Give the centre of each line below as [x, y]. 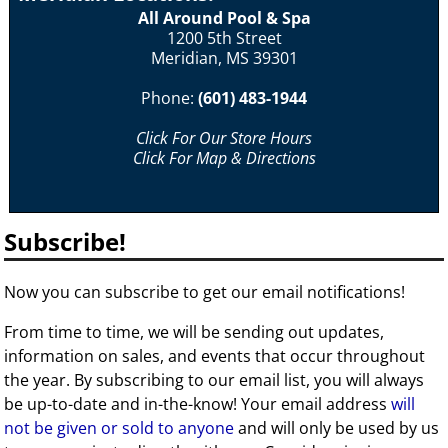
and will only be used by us [337, 428]
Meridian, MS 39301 [224, 58]
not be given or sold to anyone [119, 428]
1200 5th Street [224, 38]
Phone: [169, 98]
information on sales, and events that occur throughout [215, 356]
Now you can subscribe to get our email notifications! [205, 292]
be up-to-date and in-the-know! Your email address [198, 404]
